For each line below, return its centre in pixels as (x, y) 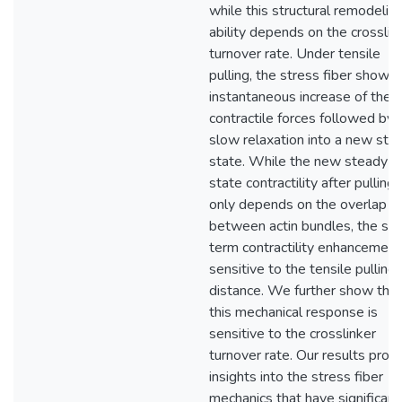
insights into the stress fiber (296, 377)
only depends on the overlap (298, 205)
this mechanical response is (293, 312)
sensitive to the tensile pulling (302, 269)
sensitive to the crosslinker (293, 334)
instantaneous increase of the (300, 97)
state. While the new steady (298, 162)
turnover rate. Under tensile (295, 54)
